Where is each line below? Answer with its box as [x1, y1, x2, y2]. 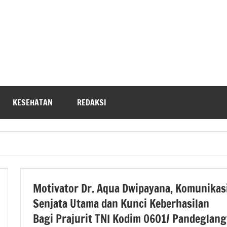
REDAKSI [77, 97, 106, 108]
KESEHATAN [13, 97, 53, 108]
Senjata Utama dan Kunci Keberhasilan [33, 195, 209, 211]
